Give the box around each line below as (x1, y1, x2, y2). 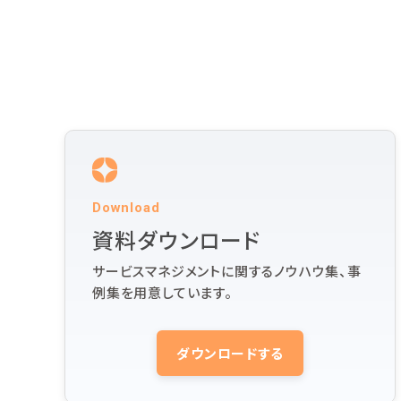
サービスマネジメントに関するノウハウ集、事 (92, 261, 362, 280)
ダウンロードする (176, 344, 284, 363)
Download (92, 200, 160, 216)
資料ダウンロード (92, 224, 261, 255)
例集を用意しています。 (92, 283, 233, 302)
